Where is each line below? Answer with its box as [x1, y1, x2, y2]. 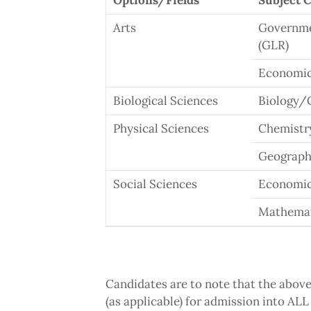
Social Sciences [113, 176, 197, 192]
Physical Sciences [113, 121, 209, 137]
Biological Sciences [113, 93, 218, 109]
